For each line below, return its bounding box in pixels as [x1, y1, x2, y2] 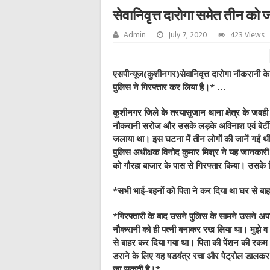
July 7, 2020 [168, 30, 207, 39]
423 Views [230, 30, 265, 39]
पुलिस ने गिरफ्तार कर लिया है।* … [113, 82, 226, 93]
